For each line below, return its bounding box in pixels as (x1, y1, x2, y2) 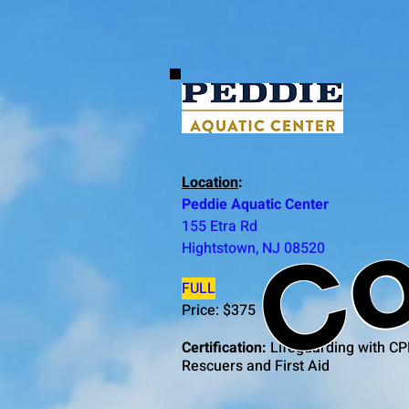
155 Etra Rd (182, 215, 257, 237)
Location (182, 172, 238, 194)
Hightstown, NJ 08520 (182, 237, 325, 259)
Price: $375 (182, 299, 256, 321)
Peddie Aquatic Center (182, 194, 329, 215)
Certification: (182, 337, 267, 359)
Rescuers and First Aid (182, 355, 330, 377)
